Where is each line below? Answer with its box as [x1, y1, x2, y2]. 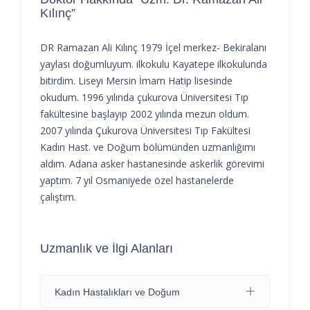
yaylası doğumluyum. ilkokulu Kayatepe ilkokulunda [40, 57, 267, 71]
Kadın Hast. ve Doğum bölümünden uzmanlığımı [40, 140, 255, 154]
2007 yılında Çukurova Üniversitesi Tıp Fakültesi [40, 123, 250, 137]
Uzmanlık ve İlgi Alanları [40, 241, 173, 255]
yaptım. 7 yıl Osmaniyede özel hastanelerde [40, 173, 234, 187]
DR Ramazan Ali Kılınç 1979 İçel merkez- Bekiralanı [40, 40, 266, 54]
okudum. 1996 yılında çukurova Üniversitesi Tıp [40, 90, 248, 104]
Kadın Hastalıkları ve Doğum [55, 286, 180, 298]
